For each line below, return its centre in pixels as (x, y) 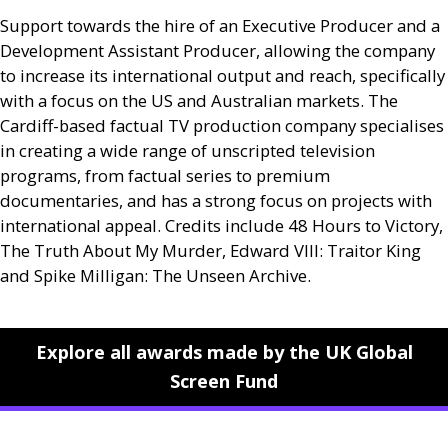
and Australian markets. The (285, 100)
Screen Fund (224, 381)
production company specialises (316, 125)
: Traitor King (370, 250)
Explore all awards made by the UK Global (224, 352)
